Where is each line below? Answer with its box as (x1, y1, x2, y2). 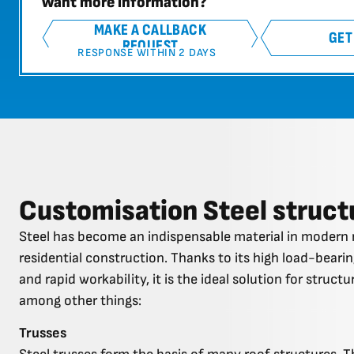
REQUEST (122, 36, 179, 55)
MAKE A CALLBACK (94, 21, 206, 40)
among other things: (19, 292, 141, 309)
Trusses (19, 325, 66, 342)
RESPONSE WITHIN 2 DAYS (77, 46, 217, 59)
